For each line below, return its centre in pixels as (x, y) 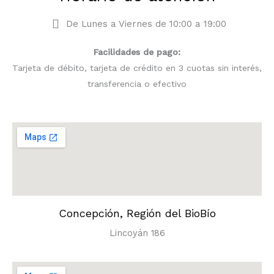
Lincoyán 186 (137, 233)
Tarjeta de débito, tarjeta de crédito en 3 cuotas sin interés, (137, 68)
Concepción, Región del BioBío (137, 213)
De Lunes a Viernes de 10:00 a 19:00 (146, 24)
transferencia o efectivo (137, 83)
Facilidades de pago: (137, 52)
